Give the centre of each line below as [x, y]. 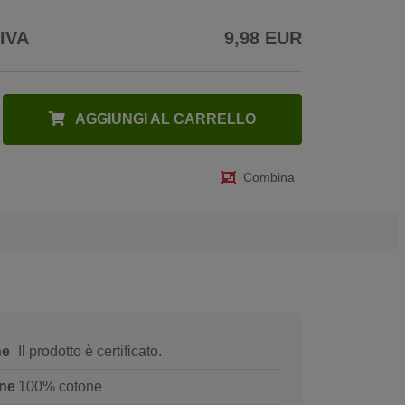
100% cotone [60, 387]
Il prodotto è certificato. [89, 352]
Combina [269, 178]
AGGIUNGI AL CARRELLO [165, 119]
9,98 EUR [263, 38]
